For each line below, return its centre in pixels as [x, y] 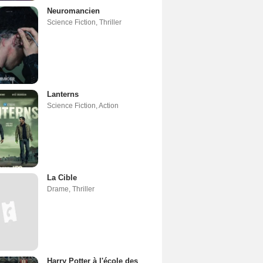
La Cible [62, 177]
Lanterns [63, 94]
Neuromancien [73, 11]
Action [109, 105]
